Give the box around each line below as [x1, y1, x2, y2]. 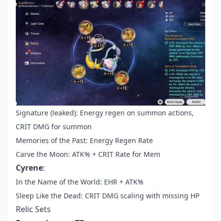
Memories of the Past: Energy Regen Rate [16, 136, 153, 146]
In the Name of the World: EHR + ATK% [16, 177, 144, 187]
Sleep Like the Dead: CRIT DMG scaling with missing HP [16, 191, 199, 201]
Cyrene [16, 162, 43, 174]
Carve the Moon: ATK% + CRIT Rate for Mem [16, 149, 160, 159]
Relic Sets [16, 204, 51, 215]
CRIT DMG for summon [16, 122, 92, 132]
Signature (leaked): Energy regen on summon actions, [16, 108, 194, 118]
